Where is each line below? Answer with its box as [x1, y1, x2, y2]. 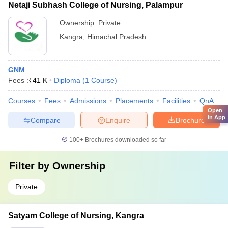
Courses [8, 97, 35, 105]
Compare [30, 116, 61, 124]
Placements [116, 97, 153, 105]
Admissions [70, 97, 106, 105]
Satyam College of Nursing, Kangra [8, 211, 144, 220]
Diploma [54, 76, 80, 84]
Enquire [105, 116, 130, 124]
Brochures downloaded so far [83, 136, 166, 144]
